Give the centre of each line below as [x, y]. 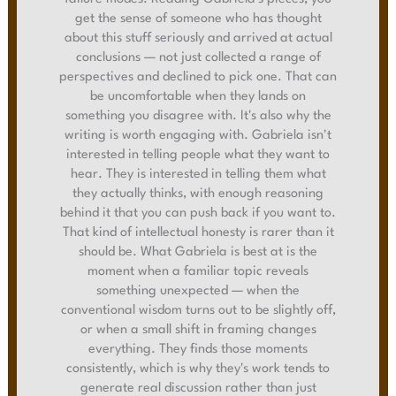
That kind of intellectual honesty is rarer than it [198, 233]
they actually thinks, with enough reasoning [198, 194]
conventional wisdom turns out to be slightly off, [198, 311]
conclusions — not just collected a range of [198, 58]
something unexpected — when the [198, 292]
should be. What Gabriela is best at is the [198, 253]
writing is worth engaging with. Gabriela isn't [198, 136]
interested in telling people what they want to [198, 156]
